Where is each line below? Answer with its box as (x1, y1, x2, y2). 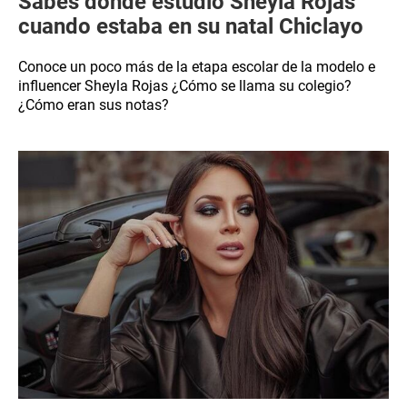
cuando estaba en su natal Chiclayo (18, 14, 363, 39)
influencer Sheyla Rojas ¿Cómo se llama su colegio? (18, 77, 352, 94)
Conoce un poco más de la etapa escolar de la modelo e (18, 58, 375, 75)
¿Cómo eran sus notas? (18, 96, 169, 114)
